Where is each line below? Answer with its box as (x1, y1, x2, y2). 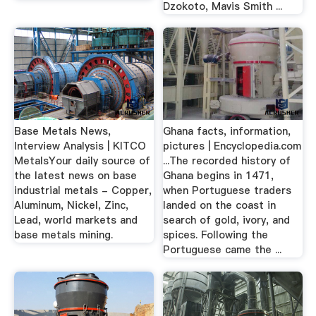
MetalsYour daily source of (13, 154, 150, 168)
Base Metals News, (13, 124, 111, 138)
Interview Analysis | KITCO (13, 139, 146, 153)
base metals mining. (13, 228, 113, 242)
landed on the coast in (163, 198, 276, 212)
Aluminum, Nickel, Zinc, (13, 198, 128, 212)
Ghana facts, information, (163, 124, 291, 138)
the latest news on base (13, 169, 137, 183)
